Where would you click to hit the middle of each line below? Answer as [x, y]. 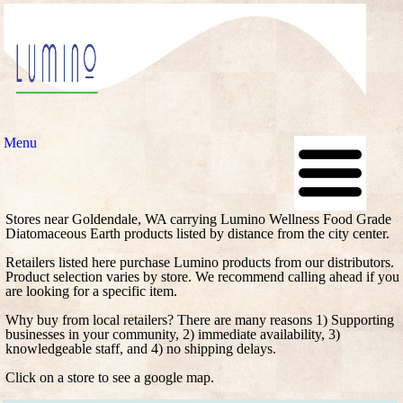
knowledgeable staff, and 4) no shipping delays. [141, 349]
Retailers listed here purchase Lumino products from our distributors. [200, 262]
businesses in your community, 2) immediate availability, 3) [173, 334]
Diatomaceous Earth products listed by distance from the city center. [197, 233]
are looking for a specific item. [91, 291]
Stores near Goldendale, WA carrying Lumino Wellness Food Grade [198, 219]
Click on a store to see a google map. [110, 377]
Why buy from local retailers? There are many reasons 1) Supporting [200, 320]
